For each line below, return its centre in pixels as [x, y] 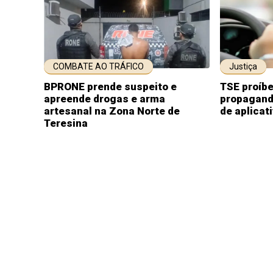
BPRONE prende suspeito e [110, 87]
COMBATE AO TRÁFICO [98, 66]
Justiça [243, 66]
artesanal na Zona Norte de [112, 111]
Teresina [66, 123]
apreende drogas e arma [105, 99]
